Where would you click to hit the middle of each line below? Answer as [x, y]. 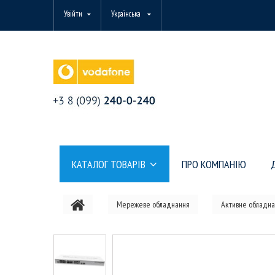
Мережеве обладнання [153, 204]
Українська [126, 14]
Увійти [73, 14]
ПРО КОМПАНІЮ [214, 164]
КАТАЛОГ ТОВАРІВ [110, 164]
